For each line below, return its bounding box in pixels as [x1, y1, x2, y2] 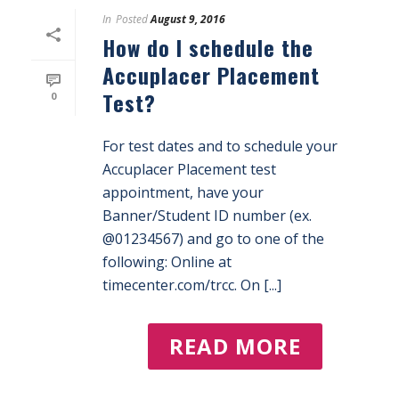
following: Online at [102, 252, 232, 272]
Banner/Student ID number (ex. [102, 206, 312, 225]
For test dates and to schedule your [102, 136, 338, 156]
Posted [116, 12, 148, 27]
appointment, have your [102, 183, 264, 202]
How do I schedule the [102, 31, 313, 63]
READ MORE [169, 331, 301, 361]
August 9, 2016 [151, 12, 225, 27]
